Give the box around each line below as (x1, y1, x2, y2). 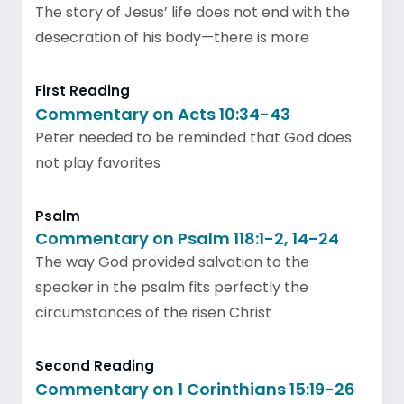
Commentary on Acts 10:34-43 (35, 102, 290, 125)
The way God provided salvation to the (35, 252, 309, 272)
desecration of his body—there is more (35, 27, 309, 48)
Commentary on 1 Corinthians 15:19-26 (35, 377, 355, 400)
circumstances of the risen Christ (35, 302, 271, 323)
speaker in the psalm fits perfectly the (35, 277, 308, 298)
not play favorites (35, 151, 161, 173)
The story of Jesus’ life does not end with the (35, 2, 350, 23)
